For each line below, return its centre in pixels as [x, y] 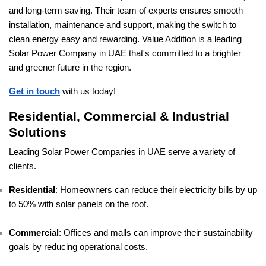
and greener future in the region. [70, 68]
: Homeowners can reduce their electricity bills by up [156, 190]
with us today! [88, 92]
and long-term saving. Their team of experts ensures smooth [126, 11]
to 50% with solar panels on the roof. [79, 205]
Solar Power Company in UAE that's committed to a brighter [125, 54]
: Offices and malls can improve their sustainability [156, 233]
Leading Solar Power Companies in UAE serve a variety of [122, 152]
